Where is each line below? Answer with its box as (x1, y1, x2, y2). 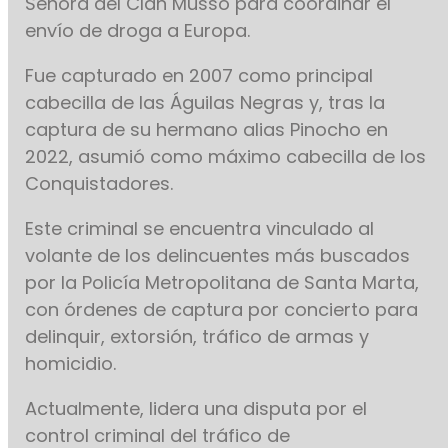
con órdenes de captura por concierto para (25, 297, 419, 323)
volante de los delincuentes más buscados (25, 243, 411, 269)
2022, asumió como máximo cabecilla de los (25, 144, 427, 170)
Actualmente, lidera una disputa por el (25, 396, 368, 422)
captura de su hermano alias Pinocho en (25, 117, 389, 143)
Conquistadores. (25, 171, 174, 197)
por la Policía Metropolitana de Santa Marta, (25, 270, 420, 296)
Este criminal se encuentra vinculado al (25, 216, 375, 242)
